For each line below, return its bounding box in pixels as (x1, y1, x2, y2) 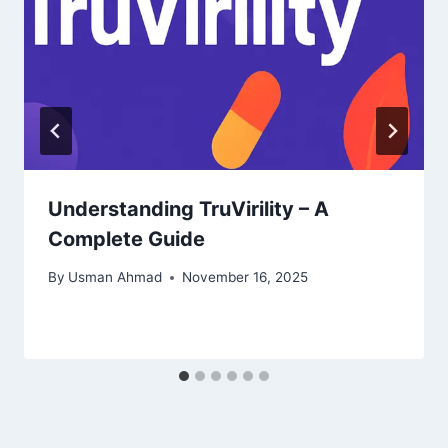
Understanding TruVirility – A (48, 196, 329, 221)
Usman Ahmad (68, 269, 163, 286)
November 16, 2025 (182, 269, 309, 286)
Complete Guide (48, 226, 205, 251)
